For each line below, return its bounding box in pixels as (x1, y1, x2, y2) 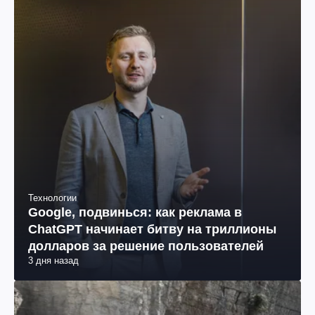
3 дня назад (28, 255, 79, 266)
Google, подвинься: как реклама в (28, 205, 242, 220)
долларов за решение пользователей (28, 239, 264, 254)
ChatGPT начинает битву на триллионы (28, 222, 276, 237)
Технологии (28, 193, 77, 204)
